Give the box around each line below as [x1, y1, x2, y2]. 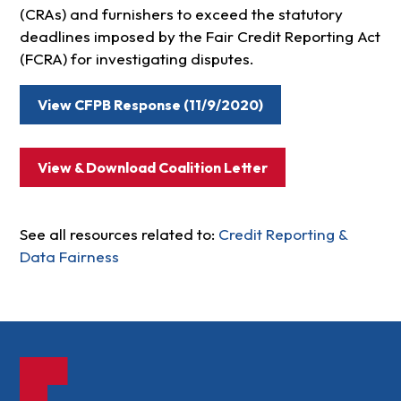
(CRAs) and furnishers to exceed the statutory [19, 4, 343, 24]
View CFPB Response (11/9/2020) [37, 96, 263, 115]
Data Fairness [19, 247, 119, 267]
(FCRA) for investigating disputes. [19, 49, 254, 69]
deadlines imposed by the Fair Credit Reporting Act [19, 27, 380, 47]
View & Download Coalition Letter [37, 158, 268, 177]
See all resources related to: [19, 225, 218, 244]
